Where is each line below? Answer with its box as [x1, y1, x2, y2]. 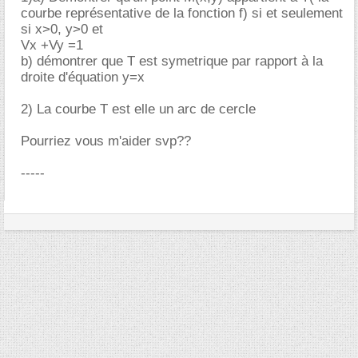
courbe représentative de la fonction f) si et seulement [21, 6, 343, 21]
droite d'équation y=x [21, 70, 145, 85]
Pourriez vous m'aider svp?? [21, 133, 191, 149]
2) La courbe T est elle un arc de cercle [21, 101, 256, 117]
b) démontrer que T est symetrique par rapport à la [21, 54, 323, 69]
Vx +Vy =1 [21, 38, 83, 53]
